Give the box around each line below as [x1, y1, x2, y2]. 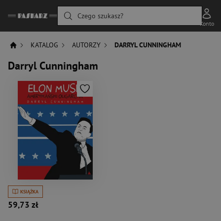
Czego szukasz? [77, 11, 123, 20]
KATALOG [31, 40, 59, 49]
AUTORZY [72, 40, 101, 49]
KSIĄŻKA [20, 188, 38, 195]
